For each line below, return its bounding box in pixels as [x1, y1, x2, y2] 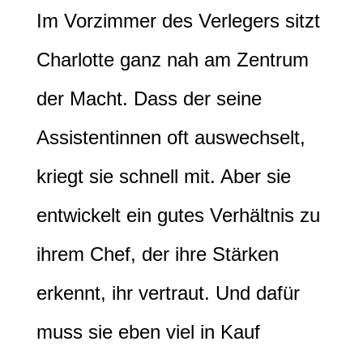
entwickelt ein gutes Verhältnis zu [36, 203, 320, 226]
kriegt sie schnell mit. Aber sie [36, 164, 291, 187]
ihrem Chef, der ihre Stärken [36, 242, 279, 265]
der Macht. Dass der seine [36, 87, 262, 109]
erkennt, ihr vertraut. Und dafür [36, 281, 300, 304]
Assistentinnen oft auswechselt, [36, 126, 305, 148]
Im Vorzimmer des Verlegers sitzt [36, 9, 320, 32]
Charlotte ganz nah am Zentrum [36, 48, 309, 70]
